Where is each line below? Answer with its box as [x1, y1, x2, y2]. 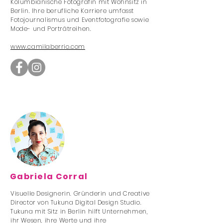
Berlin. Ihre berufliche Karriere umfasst [10, 6, 134, 15]
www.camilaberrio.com [10, 42, 85, 51]
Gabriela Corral [10, 171, 88, 182]
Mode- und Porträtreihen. [10, 24, 92, 33]
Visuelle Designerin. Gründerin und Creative [10, 189, 150, 198]
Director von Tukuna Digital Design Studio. [10, 198, 142, 207]
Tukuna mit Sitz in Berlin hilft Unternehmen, [10, 207, 148, 216]
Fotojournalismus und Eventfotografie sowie [10, 15, 149, 24]
